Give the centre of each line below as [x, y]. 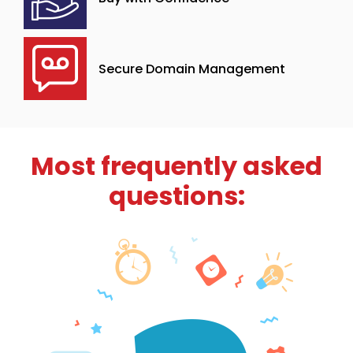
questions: [176, 196]
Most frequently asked [176, 166]
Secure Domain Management [192, 69]
